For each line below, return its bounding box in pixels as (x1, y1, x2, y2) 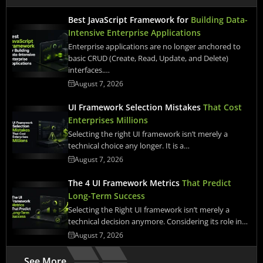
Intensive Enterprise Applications (68, 27, 201, 38)
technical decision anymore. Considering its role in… (68, 216, 248, 227)
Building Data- (191, 14, 248, 25)
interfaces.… (68, 65, 110, 75)
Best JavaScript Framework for (68, 14, 191, 25)
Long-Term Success (68, 190, 145, 201)
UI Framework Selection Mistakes (68, 102, 203, 113)
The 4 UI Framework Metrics (68, 177, 182, 188)
